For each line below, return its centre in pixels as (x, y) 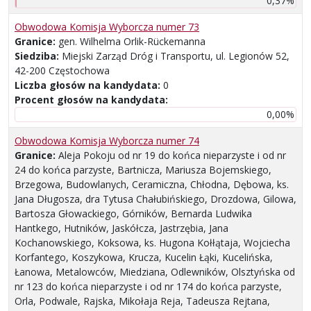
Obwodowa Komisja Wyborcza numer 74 (107, 141)
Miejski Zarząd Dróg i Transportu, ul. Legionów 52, (176, 56)
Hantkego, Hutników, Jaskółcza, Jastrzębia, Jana (121, 228)
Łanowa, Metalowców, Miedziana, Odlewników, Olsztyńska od (155, 272)
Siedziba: (38, 56)
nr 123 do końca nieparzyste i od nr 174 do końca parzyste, (148, 287)
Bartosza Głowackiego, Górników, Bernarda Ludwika (133, 214)
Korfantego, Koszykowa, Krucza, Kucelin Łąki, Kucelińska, (144, 258)
